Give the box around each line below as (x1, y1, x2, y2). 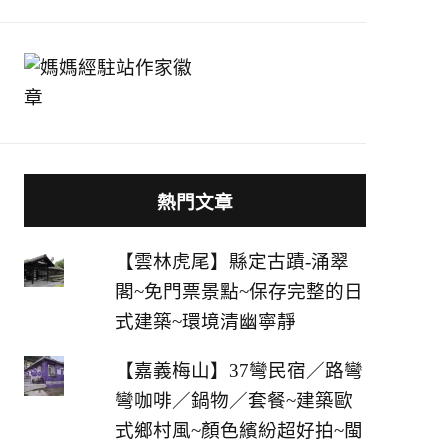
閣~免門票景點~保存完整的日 (114, 281, 363, 302)
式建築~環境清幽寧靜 (114, 311, 296, 332)
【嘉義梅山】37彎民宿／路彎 (114, 359, 363, 381)
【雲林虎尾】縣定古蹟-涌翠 (114, 251, 349, 272)
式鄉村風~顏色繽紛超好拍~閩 (114, 419, 363, 441)
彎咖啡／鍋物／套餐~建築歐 (114, 389, 353, 411)
